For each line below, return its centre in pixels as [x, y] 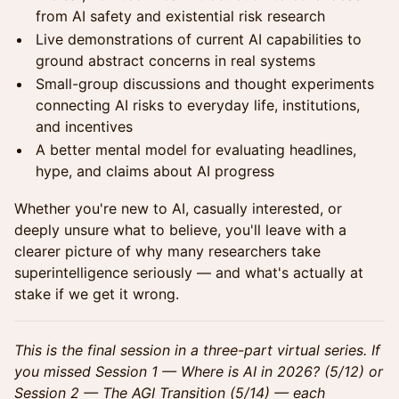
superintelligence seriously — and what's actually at [189, 273]
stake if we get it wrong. [97, 294]
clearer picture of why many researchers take [167, 251]
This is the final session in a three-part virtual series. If [197, 350]
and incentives [84, 126]
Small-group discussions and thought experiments [205, 84]
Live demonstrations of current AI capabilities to [199, 39]
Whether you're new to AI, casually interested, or [178, 208]
